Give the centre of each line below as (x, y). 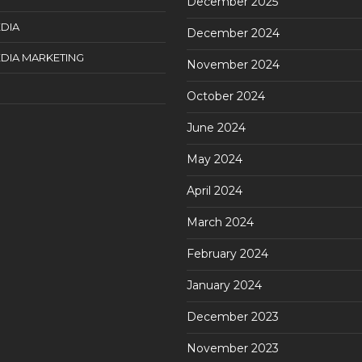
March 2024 (220, 222)
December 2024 (233, 33)
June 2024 (216, 128)
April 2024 (215, 191)
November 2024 (233, 65)
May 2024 (215, 159)
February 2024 (227, 254)
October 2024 (226, 96)
